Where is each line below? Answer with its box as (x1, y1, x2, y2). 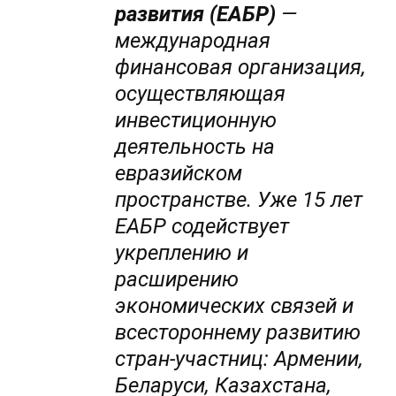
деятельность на (115, 134, 276, 160)
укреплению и (115, 240, 249, 266)
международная (115, 28, 271, 54)
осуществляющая (115, 81, 286, 107)
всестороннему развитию (115, 320, 362, 346)
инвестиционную (115, 108, 278, 133)
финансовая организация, (115, 55, 367, 80)
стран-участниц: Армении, (115, 346, 364, 372)
